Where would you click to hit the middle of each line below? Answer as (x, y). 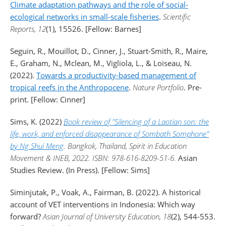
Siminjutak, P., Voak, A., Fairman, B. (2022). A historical (105, 192)
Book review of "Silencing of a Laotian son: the (136, 122)
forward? (26, 216)
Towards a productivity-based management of (116, 75)
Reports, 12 (28, 29)
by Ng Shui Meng (37, 146)
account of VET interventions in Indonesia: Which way (103, 204)
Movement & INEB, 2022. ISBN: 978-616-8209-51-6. (93, 158)
